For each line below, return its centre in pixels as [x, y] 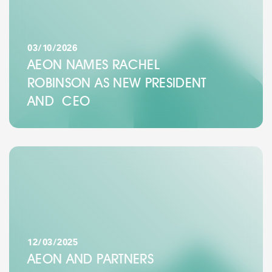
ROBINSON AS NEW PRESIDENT [117, 83]
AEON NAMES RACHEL [93, 65]
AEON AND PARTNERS [90, 258]
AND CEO [59, 101]
